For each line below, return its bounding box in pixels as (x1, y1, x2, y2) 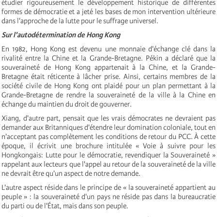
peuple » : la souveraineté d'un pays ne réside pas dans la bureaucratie (1, 192, 216, 201)
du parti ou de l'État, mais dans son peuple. (1, 201, 128, 210)
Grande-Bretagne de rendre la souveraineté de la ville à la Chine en (1, 90, 216, 99)
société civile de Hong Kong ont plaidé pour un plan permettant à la (1, 81, 216, 90)
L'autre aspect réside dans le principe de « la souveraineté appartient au (1, 183, 216, 192)
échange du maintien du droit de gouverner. (1, 99, 132, 108)
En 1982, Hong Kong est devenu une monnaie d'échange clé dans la (1, 44, 216, 53)
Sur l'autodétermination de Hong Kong (1, 30, 120, 39)
